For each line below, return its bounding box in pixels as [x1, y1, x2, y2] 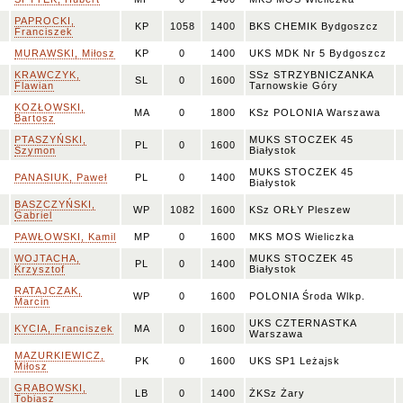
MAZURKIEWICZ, [14, 350, 104, 361]
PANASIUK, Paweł [14, 172, 107, 183]
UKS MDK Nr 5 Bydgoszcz [249, 48, 387, 58]
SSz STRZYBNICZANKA [249, 69, 374, 80]
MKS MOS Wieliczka [249, 231, 354, 242]
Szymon [14, 145, 56, 156]
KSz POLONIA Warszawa [249, 107, 381, 118]
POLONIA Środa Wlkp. [249, 291, 365, 301]
